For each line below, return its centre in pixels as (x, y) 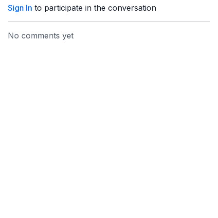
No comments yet (41, 35)
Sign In (20, 8)
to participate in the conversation (94, 8)
